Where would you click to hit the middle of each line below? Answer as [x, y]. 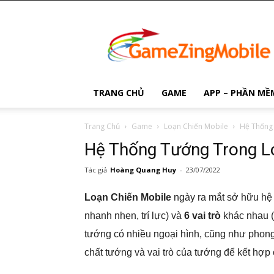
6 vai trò [202, 216]
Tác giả [96, 170]
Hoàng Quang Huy [143, 170]
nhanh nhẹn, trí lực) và [134, 216]
